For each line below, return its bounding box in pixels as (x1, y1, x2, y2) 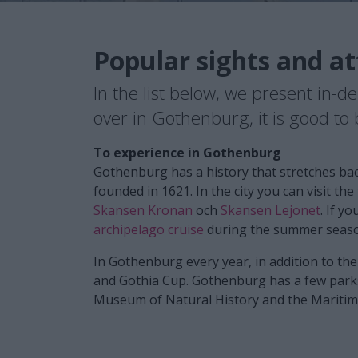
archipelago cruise (93, 220, 204, 238)
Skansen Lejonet (221, 201, 320, 219)
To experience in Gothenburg (93, 143, 281, 161)
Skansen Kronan (93, 201, 193, 219)
